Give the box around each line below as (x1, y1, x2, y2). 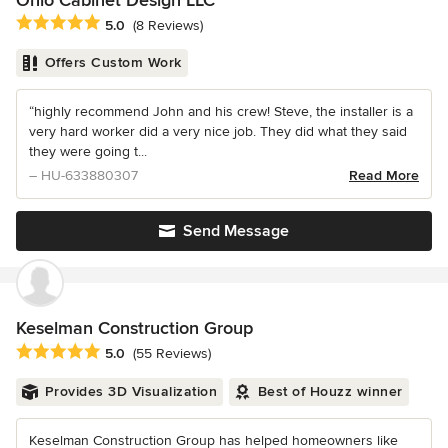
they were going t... (29, 143, 147, 161)
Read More (349, 167, 419, 185)
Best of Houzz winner (257, 382, 403, 400)
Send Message (183, 221, 289, 242)
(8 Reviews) (133, 16, 203, 34)
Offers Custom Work (44, 54, 182, 72)
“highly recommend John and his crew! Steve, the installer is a (29, 103, 413, 121)
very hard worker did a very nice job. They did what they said (29, 123, 407, 141)
